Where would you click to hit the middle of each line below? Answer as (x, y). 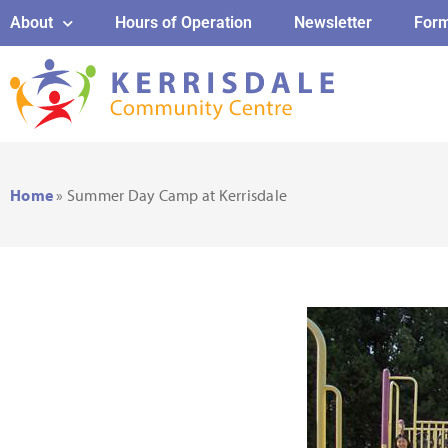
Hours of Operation (183, 22)
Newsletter (333, 22)
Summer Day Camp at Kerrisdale (176, 194)
